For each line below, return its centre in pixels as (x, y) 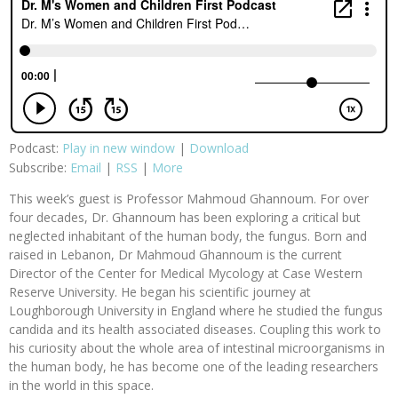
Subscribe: (40, 167)
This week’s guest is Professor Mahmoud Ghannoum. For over (189, 198)
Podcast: (36, 147)
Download (219, 147)
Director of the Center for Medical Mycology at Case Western (186, 273)
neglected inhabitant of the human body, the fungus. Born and (188, 235)
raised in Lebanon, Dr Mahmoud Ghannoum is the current (175, 254)
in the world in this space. (81, 385)
